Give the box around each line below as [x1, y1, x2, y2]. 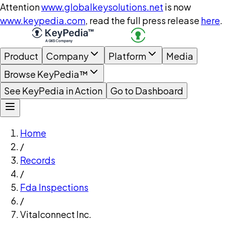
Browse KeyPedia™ [4, 68, 88, 80]
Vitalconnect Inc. [20, 208, 91, 220]
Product [4, 50, 38, 62]
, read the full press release [85, 15, 199, 26]
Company [46, 50, 88, 62]
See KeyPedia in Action [4, 85, 102, 96]
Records [20, 154, 55, 166]
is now [165, 1, 191, 13]
